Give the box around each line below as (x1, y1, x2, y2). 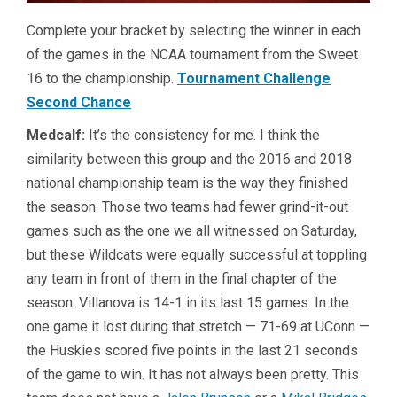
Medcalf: (27, 127, 85, 144)
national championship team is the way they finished (27, 175, 348, 192)
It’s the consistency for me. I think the (85, 127, 320, 144)
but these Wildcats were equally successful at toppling (27, 246, 367, 264)
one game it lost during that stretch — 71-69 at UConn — (27, 318, 370, 336)
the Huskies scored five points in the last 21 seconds (27, 342, 358, 360)
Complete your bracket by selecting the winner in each (27, 22, 361, 40)
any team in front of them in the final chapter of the (27, 270, 337, 288)
